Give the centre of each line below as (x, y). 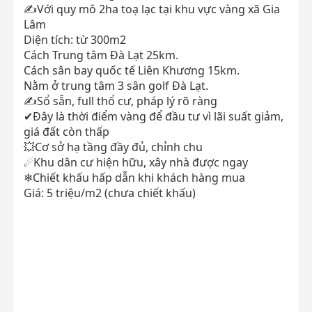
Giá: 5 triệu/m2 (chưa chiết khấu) (110, 193)
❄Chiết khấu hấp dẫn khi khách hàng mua (136, 178)
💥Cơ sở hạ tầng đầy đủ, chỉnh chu (113, 147)
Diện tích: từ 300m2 (75, 40)
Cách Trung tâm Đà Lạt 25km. (101, 55)
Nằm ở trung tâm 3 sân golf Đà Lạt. (116, 86)
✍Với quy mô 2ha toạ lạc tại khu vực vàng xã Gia (152, 9)
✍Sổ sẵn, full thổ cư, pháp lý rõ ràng (120, 101)
